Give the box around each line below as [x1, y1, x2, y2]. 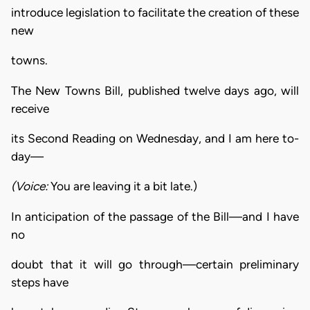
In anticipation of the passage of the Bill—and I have [11, 209, 299, 224]
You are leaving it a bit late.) [51, 179, 197, 194]
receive [11, 101, 49, 116]
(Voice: [11, 179, 51, 194]
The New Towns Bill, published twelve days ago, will [11, 83, 299, 98]
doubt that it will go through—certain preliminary [11, 257, 299, 271]
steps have [11, 275, 69, 289]
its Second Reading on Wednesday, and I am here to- [11, 131, 299, 146]
